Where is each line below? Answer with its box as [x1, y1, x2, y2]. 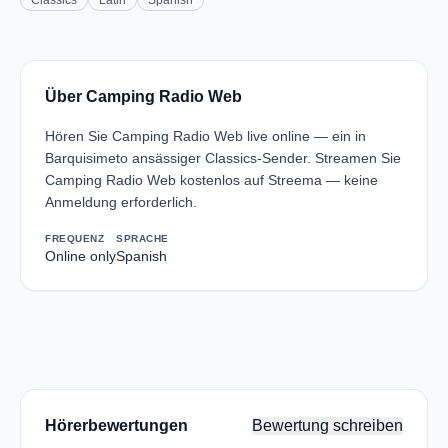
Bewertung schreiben [252, 417, 403, 434]
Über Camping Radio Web [45, 88, 242, 105]
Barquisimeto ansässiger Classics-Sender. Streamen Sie [45, 150, 401, 166]
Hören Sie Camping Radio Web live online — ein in [45, 128, 366, 144]
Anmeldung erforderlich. [45, 194, 197, 210]
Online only [45, 248, 116, 264]
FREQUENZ [45, 233, 104, 244]
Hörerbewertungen [45, 417, 188, 434]
